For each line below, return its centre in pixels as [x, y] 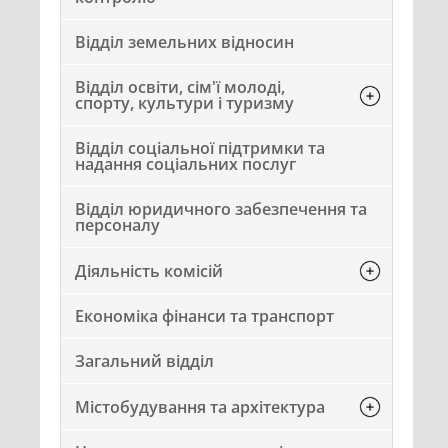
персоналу [117, 225]
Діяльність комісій [149, 270]
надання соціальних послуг [185, 164]
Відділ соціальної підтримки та [200, 148]
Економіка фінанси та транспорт [204, 316]
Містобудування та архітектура [200, 406]
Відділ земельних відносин [184, 42]
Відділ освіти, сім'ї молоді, [180, 87]
